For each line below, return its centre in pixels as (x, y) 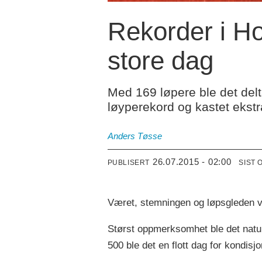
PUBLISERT (129, 163)
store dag (160, 60)
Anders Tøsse (135, 136)
